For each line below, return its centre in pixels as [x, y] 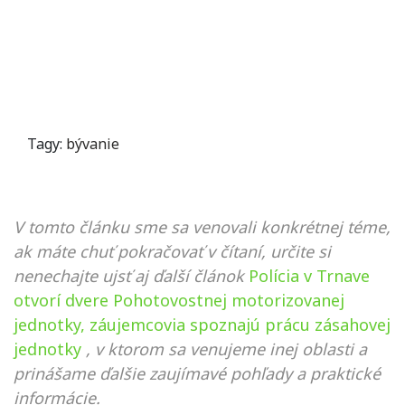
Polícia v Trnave [309, 275]
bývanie [93, 143]
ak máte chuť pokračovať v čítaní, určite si [172, 251]
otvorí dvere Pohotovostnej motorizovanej [179, 300]
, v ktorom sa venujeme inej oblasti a [226, 348]
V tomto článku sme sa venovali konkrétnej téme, [202, 226]
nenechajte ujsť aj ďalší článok [129, 275]
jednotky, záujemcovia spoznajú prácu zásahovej [202, 324]
